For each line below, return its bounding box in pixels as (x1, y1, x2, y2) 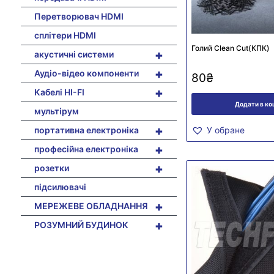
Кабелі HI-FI (34, 86, 84, 97)
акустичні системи (34, 48, 114, 59)
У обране (206, 125, 245, 136)
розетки (34, 162, 69, 173)
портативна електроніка (34, 124, 139, 135)
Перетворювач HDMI (34, 10, 124, 21)
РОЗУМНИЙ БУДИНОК (34, 219, 128, 230)
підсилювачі (34, 181, 86, 192)
